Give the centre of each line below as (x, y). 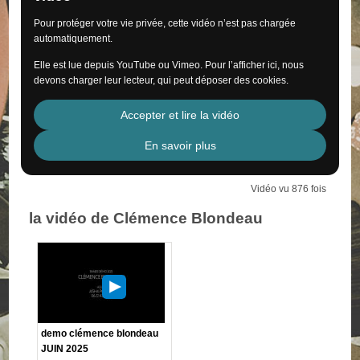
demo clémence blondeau (100, 333)
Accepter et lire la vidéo (180, 115)
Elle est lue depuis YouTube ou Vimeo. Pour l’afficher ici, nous (169, 65)
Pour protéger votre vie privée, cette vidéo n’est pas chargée (165, 23)
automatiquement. (74, 38)
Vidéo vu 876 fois (288, 188)
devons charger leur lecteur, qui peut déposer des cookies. (162, 80)
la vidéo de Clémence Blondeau (146, 218)
